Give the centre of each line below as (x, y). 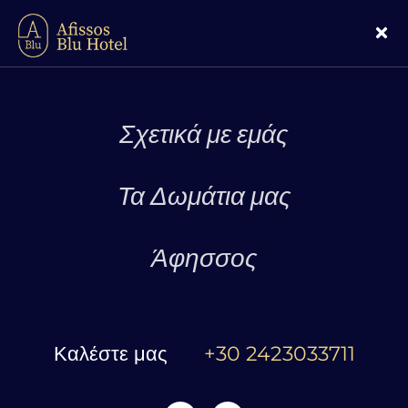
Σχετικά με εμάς (204, 134)
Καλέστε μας (110, 353)
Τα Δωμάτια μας (204, 196)
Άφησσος (204, 258)
